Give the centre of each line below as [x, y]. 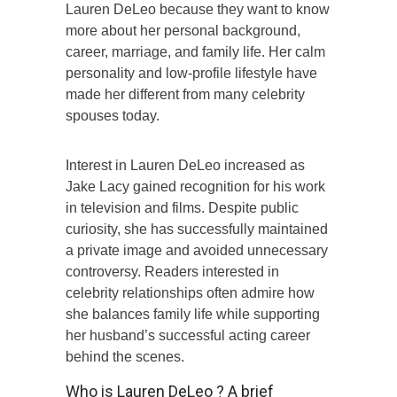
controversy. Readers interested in [172, 271]
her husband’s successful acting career [188, 335]
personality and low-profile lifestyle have [191, 73]
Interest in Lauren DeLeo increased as [185, 165]
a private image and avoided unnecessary [197, 250]
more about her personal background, [183, 30]
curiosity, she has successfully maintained [197, 229]
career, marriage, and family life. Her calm [195, 51]
